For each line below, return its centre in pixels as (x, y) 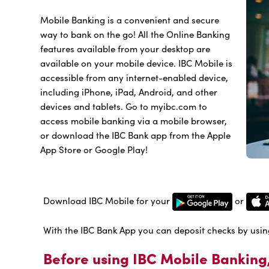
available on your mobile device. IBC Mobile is (136, 63)
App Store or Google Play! (94, 150)
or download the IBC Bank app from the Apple (135, 135)
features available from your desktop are (125, 49)
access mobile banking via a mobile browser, (134, 121)
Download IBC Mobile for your (108, 200)
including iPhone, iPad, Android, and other (129, 92)
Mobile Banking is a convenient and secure (130, 20)
